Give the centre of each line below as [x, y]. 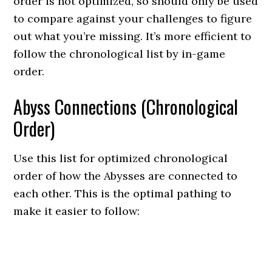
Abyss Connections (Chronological [126, 107]
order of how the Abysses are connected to [126, 176]
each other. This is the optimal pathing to [123, 193]
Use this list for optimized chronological [121, 158]
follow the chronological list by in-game [120, 54]
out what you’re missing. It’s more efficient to [133, 36]
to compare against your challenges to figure [133, 19]
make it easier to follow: [77, 211]
